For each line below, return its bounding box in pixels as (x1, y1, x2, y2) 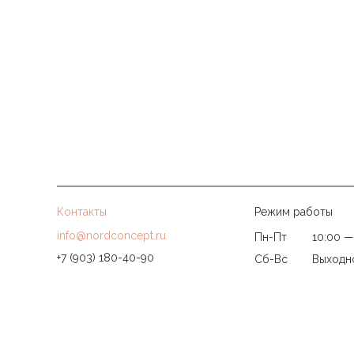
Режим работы (254, 205, 333, 218)
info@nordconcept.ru (57, 229, 166, 242)
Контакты (57, 205, 107, 218)
